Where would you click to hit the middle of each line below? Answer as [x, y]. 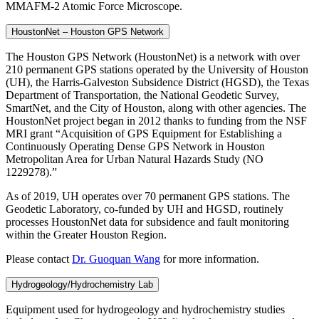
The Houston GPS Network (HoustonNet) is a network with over [153, 57]
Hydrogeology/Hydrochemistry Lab [82, 285]
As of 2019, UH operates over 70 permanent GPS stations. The [148, 197]
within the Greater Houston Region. [86, 235]
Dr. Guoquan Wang [116, 259]
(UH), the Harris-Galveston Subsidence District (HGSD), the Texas [157, 83]
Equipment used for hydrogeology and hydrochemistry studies [145, 310]
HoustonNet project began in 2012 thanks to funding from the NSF [156, 121]
